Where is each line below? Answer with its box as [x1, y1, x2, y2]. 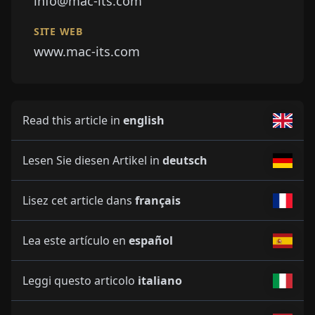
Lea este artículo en [22, 233, 129, 249]
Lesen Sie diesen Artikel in [22, 153, 162, 169]
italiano [138, 273, 182, 289]
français [135, 193, 181, 209]
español [129, 233, 173, 249]
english [123, 112, 165, 129]
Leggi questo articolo [22, 273, 138, 289]
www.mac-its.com [34, 43, 140, 60]
